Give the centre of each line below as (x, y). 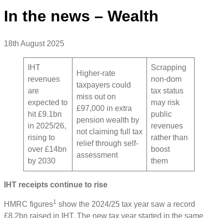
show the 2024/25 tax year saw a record (126, 204)
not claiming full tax (109, 132)
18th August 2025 (34, 44)
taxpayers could (104, 85)
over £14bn (47, 149)
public (161, 114)
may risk (165, 103)
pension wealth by (108, 120)
